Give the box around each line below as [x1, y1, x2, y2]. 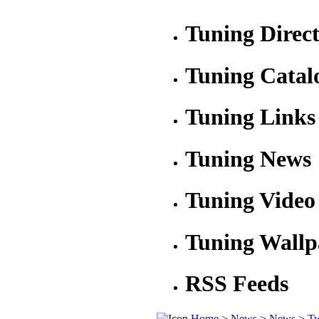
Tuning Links [185, 104, 315, 130]
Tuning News [185, 145, 311, 172]
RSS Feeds [185, 271, 288, 297]
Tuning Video [185, 187, 315, 214]
